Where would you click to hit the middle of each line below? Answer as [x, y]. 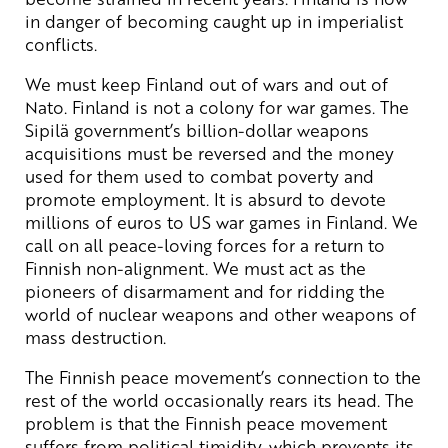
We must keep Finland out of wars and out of [206, 83]
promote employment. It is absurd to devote [205, 198]
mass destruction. [95, 336]
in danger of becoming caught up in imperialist [214, 20]
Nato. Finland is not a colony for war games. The [217, 106]
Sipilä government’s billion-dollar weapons [197, 129]
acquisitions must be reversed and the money [209, 152]
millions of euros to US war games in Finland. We [221, 221]
